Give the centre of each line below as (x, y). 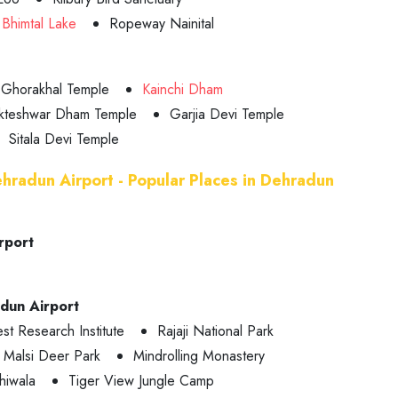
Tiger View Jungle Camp (141, 381)
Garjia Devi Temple (227, 114)
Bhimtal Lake (39, 24)
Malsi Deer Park (52, 356)
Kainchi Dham (183, 89)
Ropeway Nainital (162, 24)
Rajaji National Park (215, 331)
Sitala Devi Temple (64, 139)
